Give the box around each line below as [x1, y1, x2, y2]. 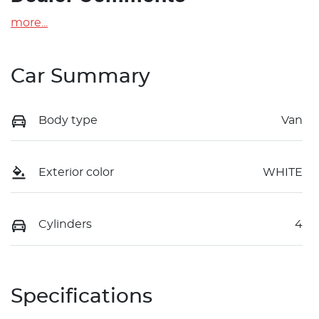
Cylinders [38, 219, 92, 231]
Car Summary [11, 66, 150, 87]
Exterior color [38, 167, 114, 179]
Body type [38, 114, 98, 126]
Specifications [11, 286, 152, 307]
